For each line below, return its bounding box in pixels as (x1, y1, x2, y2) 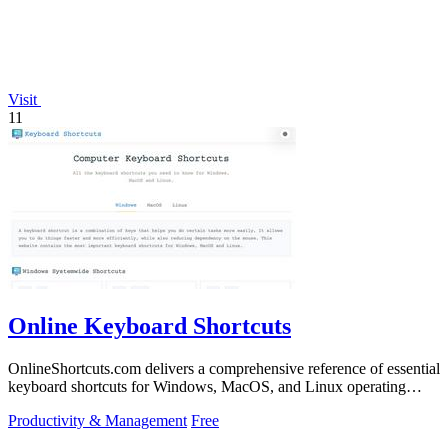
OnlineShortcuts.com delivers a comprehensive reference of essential (8, 359, 440, 377)
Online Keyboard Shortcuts (8, 312, 291, 339)
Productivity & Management (8, 411, 187, 429)
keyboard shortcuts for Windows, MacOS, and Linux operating (8, 377, 406, 395)
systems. (8, 395, 61, 413)
